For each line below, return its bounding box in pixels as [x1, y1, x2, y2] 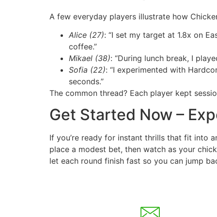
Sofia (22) [69, 64, 106, 75]
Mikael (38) [69, 53, 110, 63]
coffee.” [69, 41, 97, 51]
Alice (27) [69, 30, 104, 40]
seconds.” [69, 76, 104, 86]
